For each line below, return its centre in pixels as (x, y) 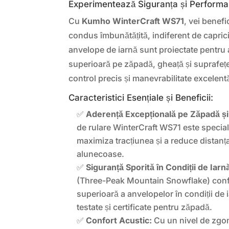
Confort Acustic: (119, 221)
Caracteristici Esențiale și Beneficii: (141, 98)
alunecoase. (101, 154)
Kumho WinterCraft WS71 (133, 21)
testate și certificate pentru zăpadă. (145, 207)
